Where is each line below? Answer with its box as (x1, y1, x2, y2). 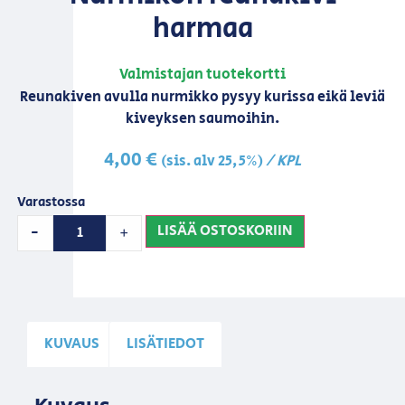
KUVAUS (43, 334, 99, 355)
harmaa (152, 7, 253, 50)
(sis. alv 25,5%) (161, 150, 263, 172)
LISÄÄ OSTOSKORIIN (157, 220, 294, 241)
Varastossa (16, 193, 85, 212)
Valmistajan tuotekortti (119, 63, 286, 85)
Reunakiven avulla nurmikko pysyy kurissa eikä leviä (20, 87, 385, 108)
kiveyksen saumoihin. (126, 108, 279, 130)
